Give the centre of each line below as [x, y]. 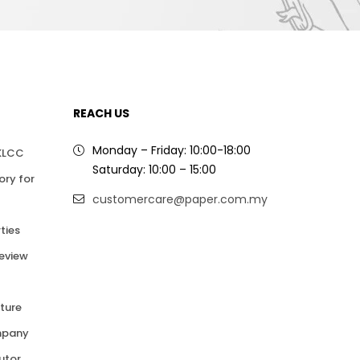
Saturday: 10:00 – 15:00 [154, 170]
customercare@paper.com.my [180, 199]
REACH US [101, 113]
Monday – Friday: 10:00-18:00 [172, 150]
